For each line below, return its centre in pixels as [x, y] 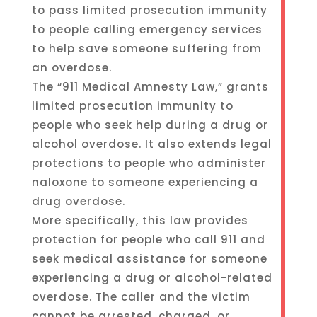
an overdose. [71, 68]
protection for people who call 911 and [148, 240]
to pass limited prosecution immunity [149, 10]
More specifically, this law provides [140, 220]
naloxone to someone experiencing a [145, 182]
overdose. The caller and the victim [141, 297]
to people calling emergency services [147, 29]
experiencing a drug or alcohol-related [152, 278]
